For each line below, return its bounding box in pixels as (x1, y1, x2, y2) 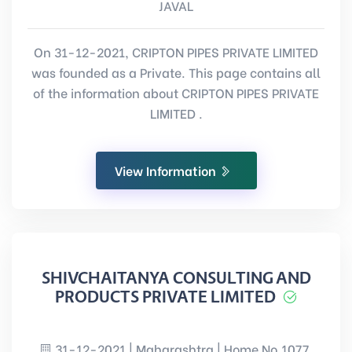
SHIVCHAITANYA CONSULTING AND (41, 269, 311, 288)
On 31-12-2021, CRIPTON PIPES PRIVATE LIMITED (34, 42, 318, 60)
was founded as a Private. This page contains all (31, 63, 321, 81)
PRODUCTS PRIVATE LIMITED (54, 288, 276, 306)
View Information (114, 161, 219, 179)
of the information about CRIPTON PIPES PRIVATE (33, 83, 319, 101)
